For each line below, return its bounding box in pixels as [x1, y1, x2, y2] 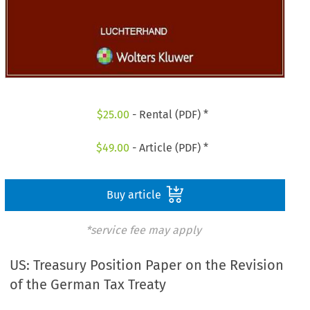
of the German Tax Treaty [10, 276, 167, 293]
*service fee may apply [85, 223, 201, 237]
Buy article [106, 188, 164, 201]
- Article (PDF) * [129, 140, 209, 154]
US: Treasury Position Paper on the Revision [10, 257, 284, 274]
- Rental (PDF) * [129, 108, 208, 122]
